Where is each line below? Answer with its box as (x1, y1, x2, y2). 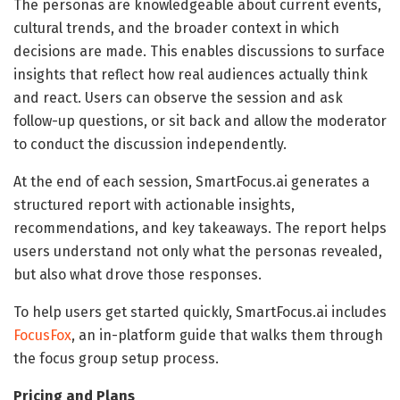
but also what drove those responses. (13, 265, 262, 283)
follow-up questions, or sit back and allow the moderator (13, 112, 387, 129)
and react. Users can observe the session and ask (13, 88, 343, 106)
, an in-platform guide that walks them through (71, 326, 383, 344)
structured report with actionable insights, (13, 196, 295, 213)
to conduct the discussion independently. (13, 135, 287, 153)
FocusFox (13, 326, 71, 344)
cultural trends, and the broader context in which (13, 19, 339, 37)
